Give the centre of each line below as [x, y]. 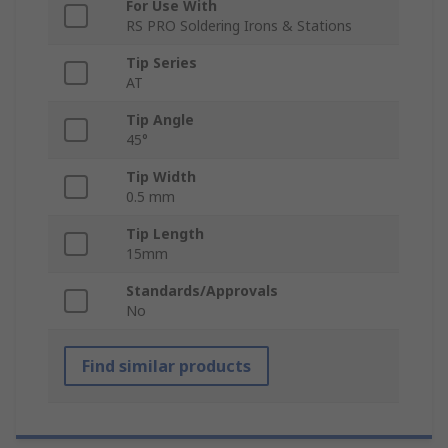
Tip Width [161, 177]
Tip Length [165, 234]
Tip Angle [160, 120]
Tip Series [161, 63]
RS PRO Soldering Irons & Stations [239, 26]
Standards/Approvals [202, 291]
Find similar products [166, 366]
